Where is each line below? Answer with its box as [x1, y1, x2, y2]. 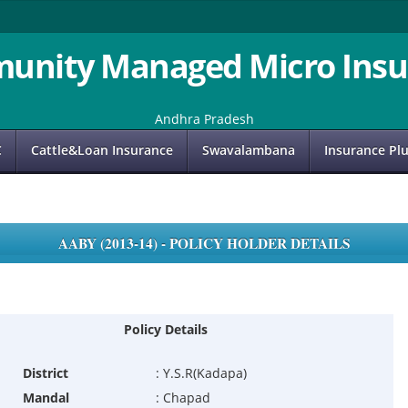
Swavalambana [202, 141, 295, 159]
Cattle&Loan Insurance [31, 141, 173, 159]
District [22, 364, 68, 382]
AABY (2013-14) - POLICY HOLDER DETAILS [57, 233, 351, 254]
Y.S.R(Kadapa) [162, 364, 247, 382]
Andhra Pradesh [154, 110, 254, 127]
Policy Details [123, 321, 208, 339]
